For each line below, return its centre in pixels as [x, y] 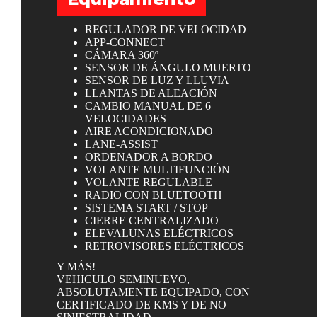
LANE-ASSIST [121, 144]
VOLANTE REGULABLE [148, 183]
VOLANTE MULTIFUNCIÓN [157, 170]
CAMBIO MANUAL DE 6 [148, 106]
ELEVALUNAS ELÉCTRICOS [159, 234]
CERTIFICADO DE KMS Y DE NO [141, 305]
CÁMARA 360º [121, 55]
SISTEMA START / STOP [146, 208]
